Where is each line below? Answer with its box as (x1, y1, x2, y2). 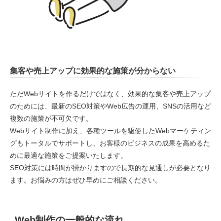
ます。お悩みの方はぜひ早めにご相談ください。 (10, 176, 162, 184)
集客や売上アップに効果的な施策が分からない (10, 66, 176, 75)
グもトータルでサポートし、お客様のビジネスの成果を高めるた (10, 139, 210, 147)
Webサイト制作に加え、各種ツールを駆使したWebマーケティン (10, 127, 211, 135)
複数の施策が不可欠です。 (10, 114, 93, 123)
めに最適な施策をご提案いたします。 (10, 151, 127, 160)
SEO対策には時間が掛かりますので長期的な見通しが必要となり (10, 164, 211, 172)
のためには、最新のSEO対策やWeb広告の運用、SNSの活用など (10, 102, 211, 110)
